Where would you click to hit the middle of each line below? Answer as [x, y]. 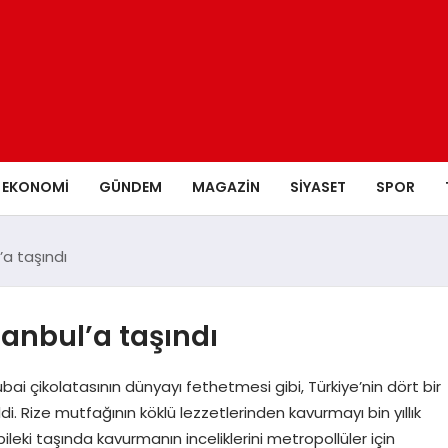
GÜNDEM [130, 186]
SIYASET [318, 186]
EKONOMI [35, 186]
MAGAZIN [226, 186]
